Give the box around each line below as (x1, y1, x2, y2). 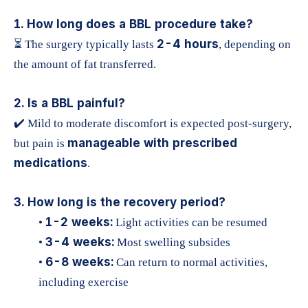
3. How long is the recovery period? (14, 195, 225, 210)
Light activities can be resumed (113, 216, 267, 230)
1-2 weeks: (45, 215, 113, 230)
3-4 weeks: (45, 235, 114, 250)
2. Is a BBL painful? (14, 96, 125, 111)
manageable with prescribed (67, 136, 237, 151)
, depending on (219, 38, 291, 52)
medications (14, 156, 87, 170)
